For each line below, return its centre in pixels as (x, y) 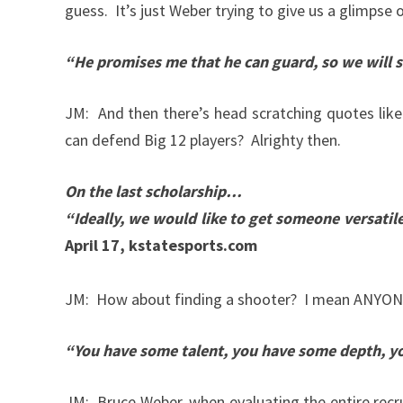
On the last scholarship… (153, 192)
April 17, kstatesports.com (161, 246)
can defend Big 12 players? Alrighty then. (203, 140)
